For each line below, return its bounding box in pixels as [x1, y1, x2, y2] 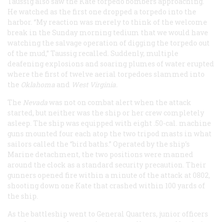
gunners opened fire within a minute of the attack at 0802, [7, 170, 210, 180]
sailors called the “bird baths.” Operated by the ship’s [7, 139, 190, 149]
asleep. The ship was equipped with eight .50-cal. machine [7, 118, 211, 128]
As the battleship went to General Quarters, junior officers [7, 209, 208, 219]
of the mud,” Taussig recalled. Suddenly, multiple [7, 49, 178, 58]
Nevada [23, 98, 48, 108]
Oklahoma [21, 80, 55, 90]
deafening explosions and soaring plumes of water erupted [7, 59, 214, 69]
